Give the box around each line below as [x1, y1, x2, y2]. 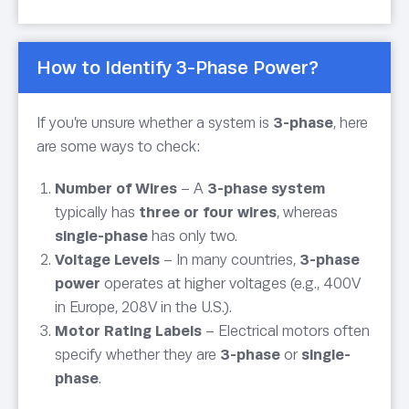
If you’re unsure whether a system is [37, 114, 273, 132]
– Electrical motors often [202, 322, 370, 341]
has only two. [148, 227, 237, 246]
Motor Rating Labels [55, 322, 202, 341]
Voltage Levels [55, 251, 160, 269]
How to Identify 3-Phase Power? [37, 58, 319, 79]
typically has [55, 204, 139, 222]
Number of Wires [55, 180, 177, 198]
